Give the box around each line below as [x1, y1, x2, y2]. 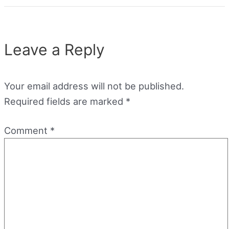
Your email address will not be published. [4, 80, 184, 91]
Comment [4, 124, 50, 136]
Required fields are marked [4, 95, 126, 107]
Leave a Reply [4, 40, 105, 59]
